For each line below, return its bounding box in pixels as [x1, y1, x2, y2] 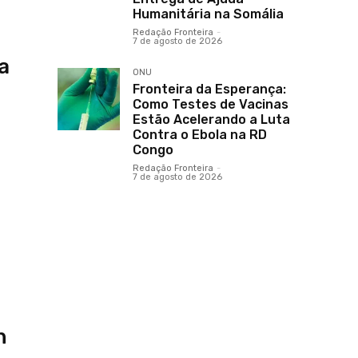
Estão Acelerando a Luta [133, 112, 290, 128]
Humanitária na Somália [133, 6, 284, 22]
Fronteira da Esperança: [133, 82, 286, 97]
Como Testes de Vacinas [133, 97, 288, 113]
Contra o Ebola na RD [133, 127, 267, 143]
